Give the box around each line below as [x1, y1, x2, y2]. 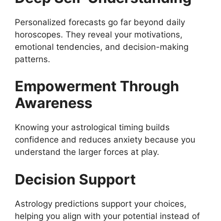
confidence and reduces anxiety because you [15, 135, 195, 145]
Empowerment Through [15, 77, 179, 95]
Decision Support [15, 170, 136, 188]
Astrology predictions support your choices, [15, 198, 186, 209]
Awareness [15, 94, 92, 112]
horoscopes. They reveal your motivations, [15, 29, 183, 39]
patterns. [15, 54, 50, 64]
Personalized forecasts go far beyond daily [15, 17, 185, 27]
